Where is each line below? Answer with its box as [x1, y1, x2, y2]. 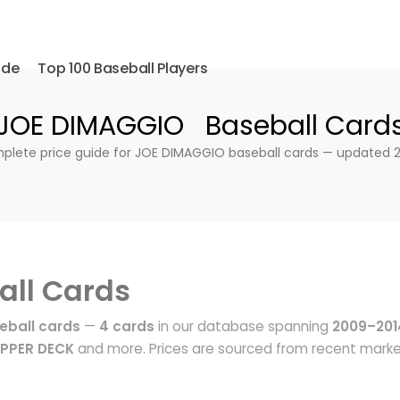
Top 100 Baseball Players [37, 58, 208, 79]
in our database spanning [154, 317, 332, 336]
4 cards [99, 317, 154, 336]
